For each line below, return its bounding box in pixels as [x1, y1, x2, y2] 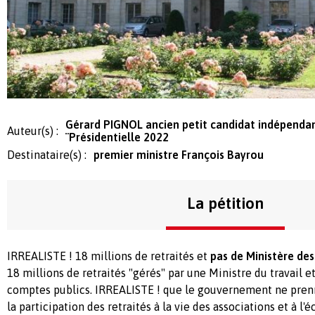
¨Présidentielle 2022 [65, 131, 169, 144]
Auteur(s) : [7, 124, 58, 138]
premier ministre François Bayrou [94, 148, 264, 162]
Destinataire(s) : [7, 148, 86, 162]
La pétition [186, 194, 264, 213]
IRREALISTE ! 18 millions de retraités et [7, 250, 210, 263]
